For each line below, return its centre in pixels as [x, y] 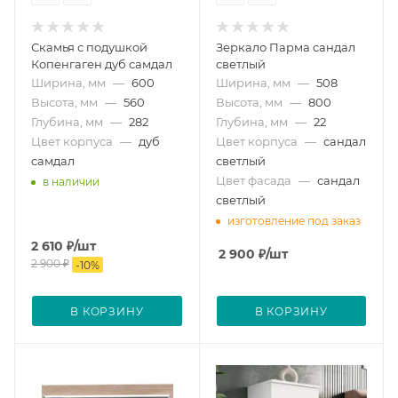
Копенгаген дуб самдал [102, 64]
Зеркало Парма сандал [285, 47]
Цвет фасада [253, 180]
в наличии [71, 181]
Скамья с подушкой [89, 47]
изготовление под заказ [294, 220]
